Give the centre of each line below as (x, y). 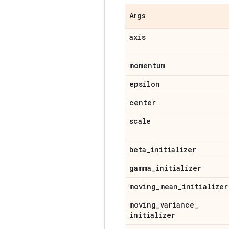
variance (177, 204)
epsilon (145, 84)
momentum (147, 65)
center (143, 102)
